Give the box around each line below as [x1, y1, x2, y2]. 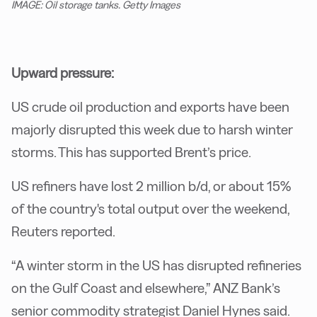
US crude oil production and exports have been [11, 99, 289, 115]
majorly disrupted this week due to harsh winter [11, 122, 293, 137]
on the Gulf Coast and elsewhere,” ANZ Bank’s [11, 280, 280, 296]
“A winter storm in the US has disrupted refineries [11, 258, 301, 273]
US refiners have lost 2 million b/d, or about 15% [11, 178, 291, 194]
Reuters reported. [11, 224, 115, 239]
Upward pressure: [11, 65, 114, 81]
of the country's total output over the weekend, [11, 201, 289, 217]
